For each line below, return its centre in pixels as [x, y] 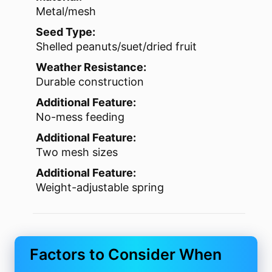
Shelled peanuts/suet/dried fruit [116, 46]
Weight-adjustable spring [100, 187]
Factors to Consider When [126, 255]
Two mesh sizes [77, 152]
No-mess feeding [80, 117]
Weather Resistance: [91, 67]
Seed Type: [66, 32]
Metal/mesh [66, 11]
